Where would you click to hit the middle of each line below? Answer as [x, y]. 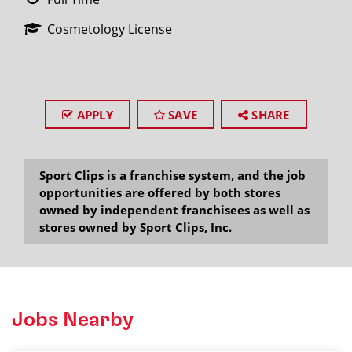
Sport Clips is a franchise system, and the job [172, 175]
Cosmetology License [110, 29]
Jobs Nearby [73, 320]
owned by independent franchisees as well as [174, 210]
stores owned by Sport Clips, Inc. [136, 227]
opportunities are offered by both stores [160, 192]
